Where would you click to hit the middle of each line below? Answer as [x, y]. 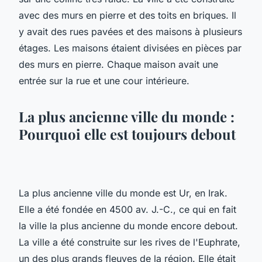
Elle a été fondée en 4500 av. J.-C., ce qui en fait [127, 209]
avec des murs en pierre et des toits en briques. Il [127, 15]
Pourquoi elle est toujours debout [127, 134]
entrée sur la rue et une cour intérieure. [104, 80]
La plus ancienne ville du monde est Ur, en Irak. [123, 193]
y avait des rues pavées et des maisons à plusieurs [130, 31]
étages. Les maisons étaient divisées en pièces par [130, 48]
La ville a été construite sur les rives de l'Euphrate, [130, 242]
